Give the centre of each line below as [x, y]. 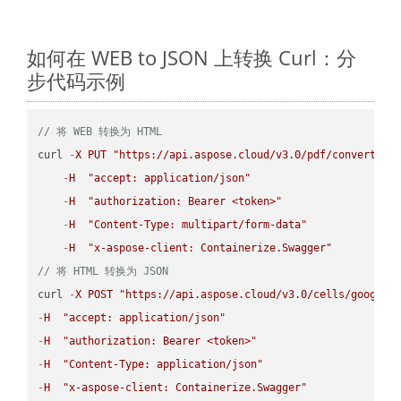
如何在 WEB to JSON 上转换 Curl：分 [192, 57]
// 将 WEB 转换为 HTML [100, 131]
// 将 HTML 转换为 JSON [103, 271]
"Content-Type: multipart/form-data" [198, 224]
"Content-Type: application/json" [163, 364]
